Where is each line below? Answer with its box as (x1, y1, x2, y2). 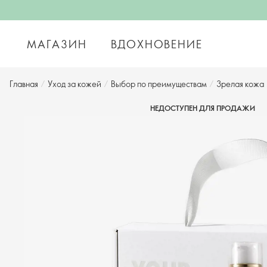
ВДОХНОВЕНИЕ (110, 36, 203, 51)
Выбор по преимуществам (111, 78, 207, 89)
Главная (10, 78, 38, 89)
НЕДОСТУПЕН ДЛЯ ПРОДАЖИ (150, 103, 255, 113)
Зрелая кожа (216, 78, 264, 89)
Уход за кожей (48, 78, 101, 89)
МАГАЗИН (27, 36, 87, 51)
